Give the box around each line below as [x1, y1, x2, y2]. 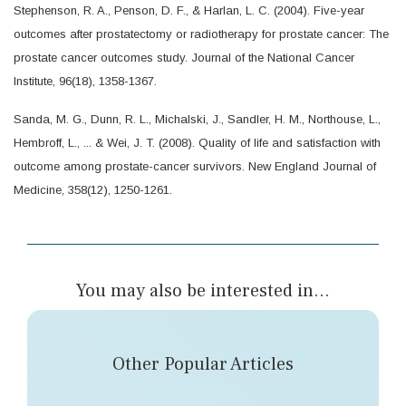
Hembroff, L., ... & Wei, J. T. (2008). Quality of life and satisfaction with [14, 135, 381, 150]
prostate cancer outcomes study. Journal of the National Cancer [14, 50, 354, 64]
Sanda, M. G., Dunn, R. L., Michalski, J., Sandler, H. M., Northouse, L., [14, 111, 381, 126]
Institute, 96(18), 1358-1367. [14, 73, 157, 88]
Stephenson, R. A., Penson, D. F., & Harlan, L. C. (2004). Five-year [14, 3, 364, 17]
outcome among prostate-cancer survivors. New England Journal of [14, 159, 376, 173]
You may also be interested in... [76, 278, 330, 303]
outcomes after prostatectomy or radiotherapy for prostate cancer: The [14, 26, 389, 41]
